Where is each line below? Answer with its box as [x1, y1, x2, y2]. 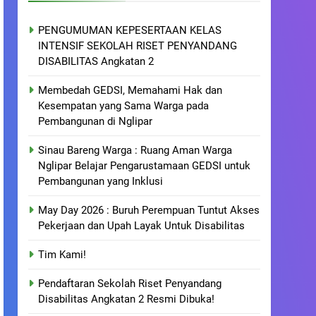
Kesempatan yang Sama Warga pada [38, 99, 209, 112]
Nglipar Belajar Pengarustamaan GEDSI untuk [38, 159, 251, 172]
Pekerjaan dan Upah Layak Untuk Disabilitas [38, 219, 245, 232]
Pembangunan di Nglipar [38, 115, 153, 128]
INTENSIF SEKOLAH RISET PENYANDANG [38, 39, 238, 52]
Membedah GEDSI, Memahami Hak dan [38, 84, 223, 97]
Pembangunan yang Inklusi [38, 175, 164, 188]
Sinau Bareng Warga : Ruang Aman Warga [38, 144, 233, 157]
